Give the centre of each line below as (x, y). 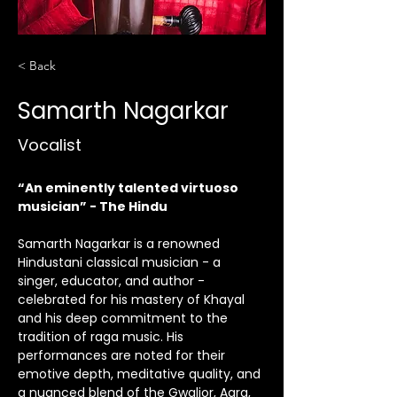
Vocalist (50, 145)
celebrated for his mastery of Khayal (133, 300)
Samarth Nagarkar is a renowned (121, 244)
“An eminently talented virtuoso (129, 188)
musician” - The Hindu (93, 206)
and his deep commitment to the (125, 318)
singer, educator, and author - (113, 281)
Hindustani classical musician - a (121, 262)
